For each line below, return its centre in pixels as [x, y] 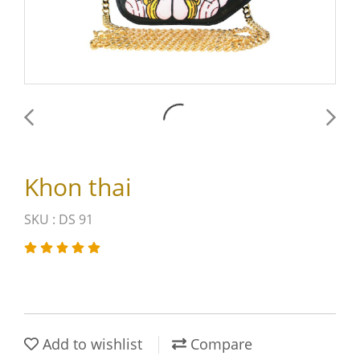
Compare [219, 344]
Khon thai [78, 187]
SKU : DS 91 [59, 219]
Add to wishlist [90, 344]
